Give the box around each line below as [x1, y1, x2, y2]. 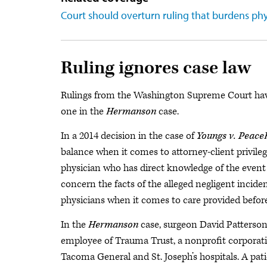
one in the [61, 105, 106, 118]
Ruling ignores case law [61, 57, 251, 80]
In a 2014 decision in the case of [61, 129, 197, 142]
